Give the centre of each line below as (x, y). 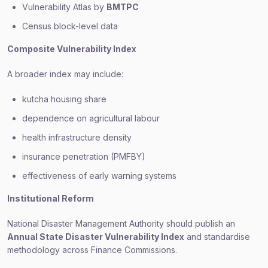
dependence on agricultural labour (91, 118)
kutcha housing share (64, 99)
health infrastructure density (77, 137)
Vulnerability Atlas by (64, 7)
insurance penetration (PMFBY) (84, 156)
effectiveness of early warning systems (99, 176)
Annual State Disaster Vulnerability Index (96, 237)
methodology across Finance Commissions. (92, 250)
